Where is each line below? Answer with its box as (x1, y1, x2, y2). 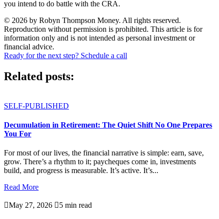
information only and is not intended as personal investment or (4, 33, 195, 42)
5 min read (59, 201, 92, 210)
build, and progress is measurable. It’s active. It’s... (4, 166, 158, 175)
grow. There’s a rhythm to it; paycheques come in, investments (4, 157, 196, 166)
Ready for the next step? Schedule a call (4, 51, 127, 60)
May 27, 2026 (9, 201, 52, 210)
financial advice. (4, 42, 54, 51)
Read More (4, 183, 39, 192)
